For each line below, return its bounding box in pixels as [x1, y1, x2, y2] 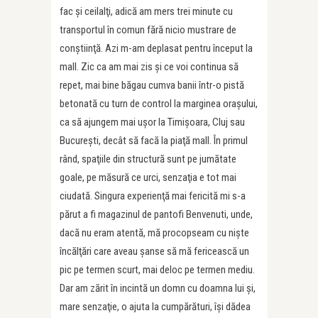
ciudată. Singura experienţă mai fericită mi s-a [60, 190, 246, 202]
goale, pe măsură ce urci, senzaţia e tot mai [60, 171, 236, 184]
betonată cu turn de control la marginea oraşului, [60, 97, 258, 110]
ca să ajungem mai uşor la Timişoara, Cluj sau [60, 116, 245, 128]
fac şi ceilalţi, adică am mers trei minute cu [60, 5, 233, 18]
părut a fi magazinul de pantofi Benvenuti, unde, [60, 208, 253, 221]
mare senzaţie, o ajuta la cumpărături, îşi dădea [60, 300, 251, 313]
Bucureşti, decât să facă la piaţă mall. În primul [60, 134, 248, 147]
